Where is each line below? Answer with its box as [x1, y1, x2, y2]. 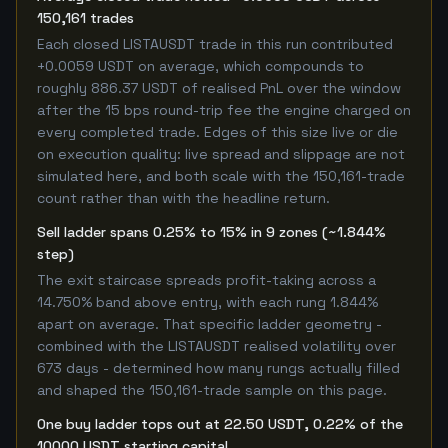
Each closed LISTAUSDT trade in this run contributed [37, 35, 393, 53]
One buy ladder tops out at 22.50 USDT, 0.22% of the [37, 415, 403, 433]
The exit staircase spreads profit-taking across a [37, 271, 376, 289]
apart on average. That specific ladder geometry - [37, 315, 382, 333]
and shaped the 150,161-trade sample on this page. [37, 381, 387, 399]
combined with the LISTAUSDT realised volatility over [37, 337, 396, 355]
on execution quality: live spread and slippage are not [37, 145, 405, 163]
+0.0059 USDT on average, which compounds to [37, 57, 364, 75]
